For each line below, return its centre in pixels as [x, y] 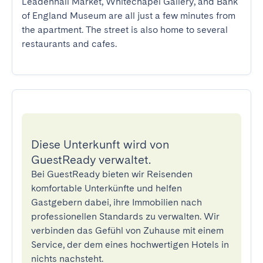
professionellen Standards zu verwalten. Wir [125, 216]
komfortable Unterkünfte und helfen [107, 188]
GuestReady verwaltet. [91, 160]
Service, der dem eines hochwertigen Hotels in [130, 245]
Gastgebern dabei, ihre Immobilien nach [117, 202]
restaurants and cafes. [69, 44]
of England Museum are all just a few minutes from [129, 16]
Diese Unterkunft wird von [100, 144]
